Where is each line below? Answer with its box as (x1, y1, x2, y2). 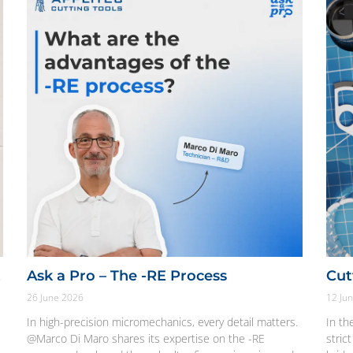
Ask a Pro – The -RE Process (27, 267, 227, 285)
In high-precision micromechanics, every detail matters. (27, 314, 298, 330)
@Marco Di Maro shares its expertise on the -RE (27, 331, 265, 347)
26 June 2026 (27, 291, 84, 305)
